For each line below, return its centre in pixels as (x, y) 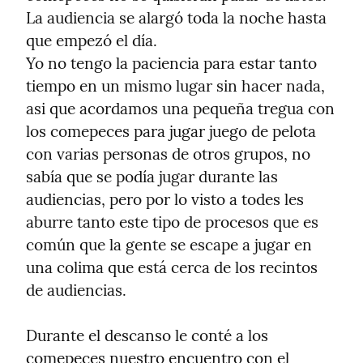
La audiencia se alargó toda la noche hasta (176, 18)
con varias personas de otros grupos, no (168, 154)
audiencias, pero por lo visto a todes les (165, 200)
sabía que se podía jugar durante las (152, 177)
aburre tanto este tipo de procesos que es (172, 222)
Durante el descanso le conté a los (147, 336)
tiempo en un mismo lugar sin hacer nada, (175, 86)
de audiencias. (76, 290)
